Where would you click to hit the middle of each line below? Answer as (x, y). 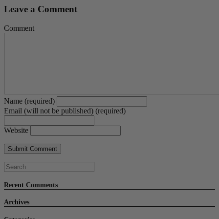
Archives (17, 202)
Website (16, 131)
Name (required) (29, 101)
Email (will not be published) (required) (65, 111)
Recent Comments (31, 185)
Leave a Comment (41, 9)
